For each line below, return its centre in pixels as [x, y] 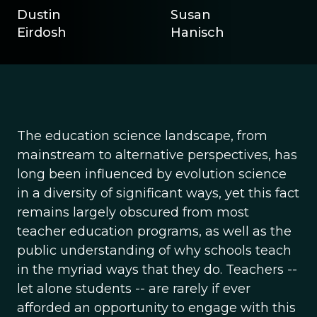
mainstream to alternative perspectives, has [157, 155]
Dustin [39, 15]
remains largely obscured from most [133, 212]
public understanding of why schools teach [154, 250]
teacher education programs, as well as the [154, 231]
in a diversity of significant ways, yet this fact [158, 193]
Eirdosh [42, 33]
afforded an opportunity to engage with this [156, 308]
